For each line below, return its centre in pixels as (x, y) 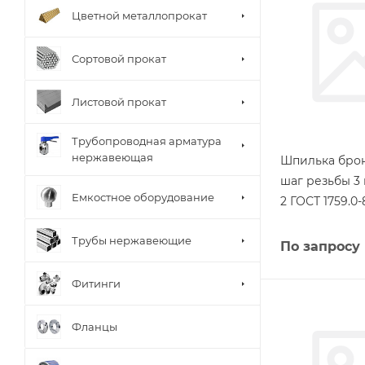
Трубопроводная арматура (147, 141)
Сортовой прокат (119, 58)
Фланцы (95, 326)
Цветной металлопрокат (139, 15)
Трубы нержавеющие (132, 240)
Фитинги (96, 283)
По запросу (320, 246)
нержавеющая (112, 157)
